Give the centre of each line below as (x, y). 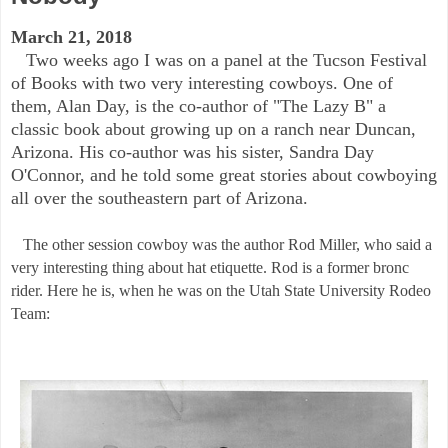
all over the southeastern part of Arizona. (159, 197)
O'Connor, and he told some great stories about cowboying (224, 174)
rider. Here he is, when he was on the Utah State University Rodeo (221, 290)
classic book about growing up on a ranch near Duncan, (213, 128)
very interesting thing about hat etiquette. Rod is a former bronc (210, 267)
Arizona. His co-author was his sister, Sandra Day (192, 151)
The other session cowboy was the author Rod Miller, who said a (221, 244)
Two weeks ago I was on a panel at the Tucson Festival (219, 59)
